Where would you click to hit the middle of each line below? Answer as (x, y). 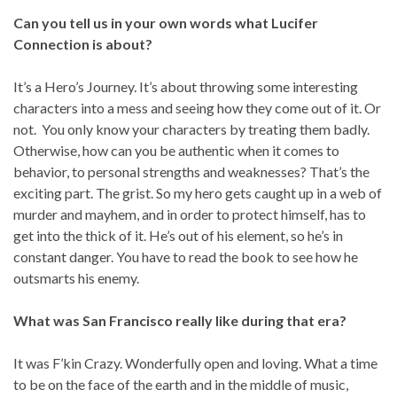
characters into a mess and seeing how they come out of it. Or (197, 108)
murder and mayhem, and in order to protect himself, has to (190, 214)
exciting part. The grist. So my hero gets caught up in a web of (198, 193)
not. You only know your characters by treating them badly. (191, 129)
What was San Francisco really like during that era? (180, 321)
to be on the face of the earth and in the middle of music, (181, 385)
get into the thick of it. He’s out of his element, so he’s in (178, 236)
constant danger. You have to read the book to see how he (186, 257)
